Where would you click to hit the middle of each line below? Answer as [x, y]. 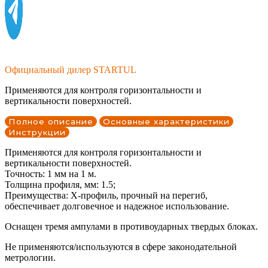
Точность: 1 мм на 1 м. [51, 174]
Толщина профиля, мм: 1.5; [60, 185]
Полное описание [51, 122]
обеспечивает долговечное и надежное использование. [117, 206]
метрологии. [30, 258]
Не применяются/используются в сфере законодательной [121, 247]
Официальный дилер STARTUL [71, 70]
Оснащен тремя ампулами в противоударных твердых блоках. [131, 227]
